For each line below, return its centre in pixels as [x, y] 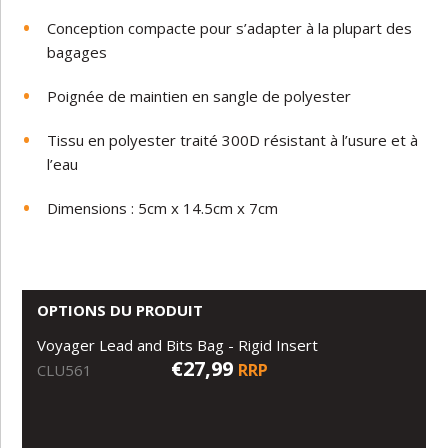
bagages [77, 52]
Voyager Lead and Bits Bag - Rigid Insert [180, 345]
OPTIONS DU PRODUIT [120, 310]
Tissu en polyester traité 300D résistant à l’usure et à [233, 140]
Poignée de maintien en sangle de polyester [199, 96]
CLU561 [65, 370]
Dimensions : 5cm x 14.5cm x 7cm [163, 208]
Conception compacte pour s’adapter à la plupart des [230, 28]
